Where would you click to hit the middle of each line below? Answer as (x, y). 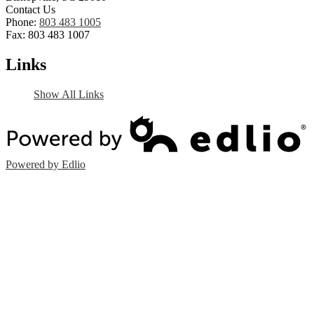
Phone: (22, 22)
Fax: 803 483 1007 (48, 35)
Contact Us (30, 10)
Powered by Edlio (46, 165)
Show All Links (69, 95)
